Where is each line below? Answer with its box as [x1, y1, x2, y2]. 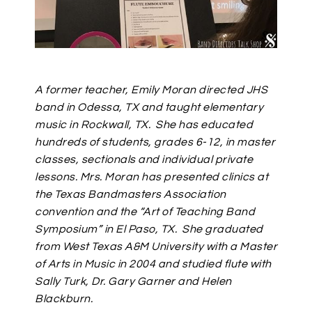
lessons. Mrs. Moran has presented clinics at [35, 171, 268, 183]
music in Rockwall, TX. [35, 119, 150, 131]
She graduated [182, 224, 263, 235]
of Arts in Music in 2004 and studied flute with [35, 258, 272, 270]
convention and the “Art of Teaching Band [35, 206, 255, 218]
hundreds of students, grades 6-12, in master [35, 136, 275, 148]
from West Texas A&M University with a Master [35, 241, 277, 253]
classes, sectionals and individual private [35, 154, 253, 166]
